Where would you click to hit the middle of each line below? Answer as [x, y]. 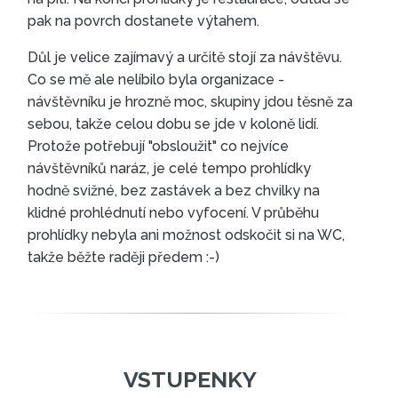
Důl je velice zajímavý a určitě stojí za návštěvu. [185, 58]
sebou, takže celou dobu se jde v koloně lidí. [174, 124]
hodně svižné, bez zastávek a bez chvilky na [174, 191]
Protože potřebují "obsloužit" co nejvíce [159, 147]
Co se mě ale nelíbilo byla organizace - [156, 80]
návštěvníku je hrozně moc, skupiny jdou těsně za [191, 102]
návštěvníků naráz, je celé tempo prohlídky [170, 169]
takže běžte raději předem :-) [124, 258]
